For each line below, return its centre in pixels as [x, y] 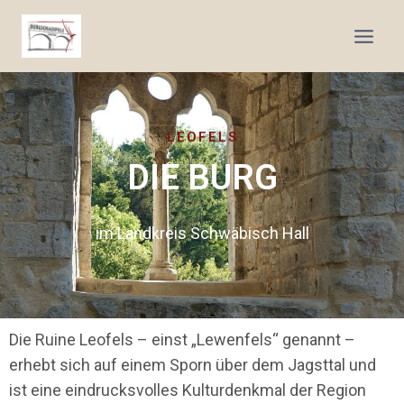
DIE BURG [202, 177]
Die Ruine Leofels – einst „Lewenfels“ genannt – [182, 339]
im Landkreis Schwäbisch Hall [202, 233]
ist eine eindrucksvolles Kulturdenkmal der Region [188, 390]
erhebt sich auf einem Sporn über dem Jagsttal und [193, 364]
